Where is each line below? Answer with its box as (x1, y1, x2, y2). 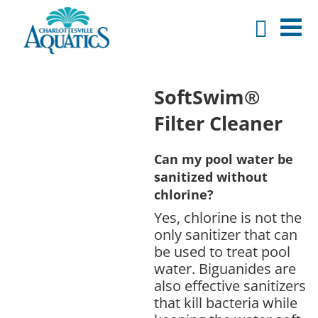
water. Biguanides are (153, 258, 296, 278)
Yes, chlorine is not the (153, 207, 302, 227)
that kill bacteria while (153, 292, 297, 312)
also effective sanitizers (153, 275, 306, 295)
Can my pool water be (153, 150, 293, 168)
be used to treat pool (153, 241, 290, 261)
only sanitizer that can (153, 224, 297, 244)
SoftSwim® (153, 83, 260, 110)
